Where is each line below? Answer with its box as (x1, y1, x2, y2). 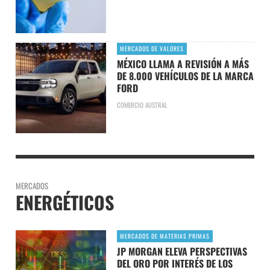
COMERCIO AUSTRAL (116, 99, 167, 110)
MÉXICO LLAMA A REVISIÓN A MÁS (116, 56, 249, 71)
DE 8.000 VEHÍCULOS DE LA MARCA (116, 68, 254, 83)
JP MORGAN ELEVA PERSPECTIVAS (116, 243, 247, 259)
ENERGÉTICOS (16, 188, 114, 216)
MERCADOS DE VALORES (119, 43, 184, 53)
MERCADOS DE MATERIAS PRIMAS (119, 231, 210, 240)
